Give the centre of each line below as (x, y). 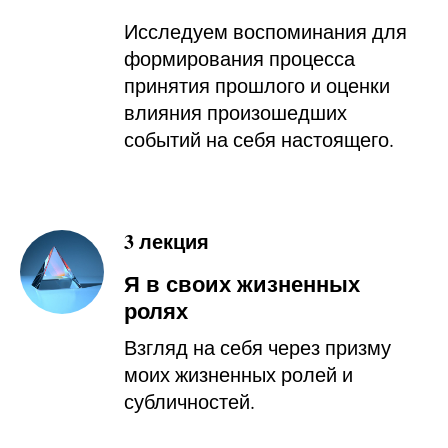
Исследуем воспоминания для (265, 31)
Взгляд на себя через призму (257, 347)
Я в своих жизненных (242, 283)
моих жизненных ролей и (238, 374)
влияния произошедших (235, 112)
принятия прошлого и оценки (257, 85)
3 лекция (166, 241)
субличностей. (189, 401)
